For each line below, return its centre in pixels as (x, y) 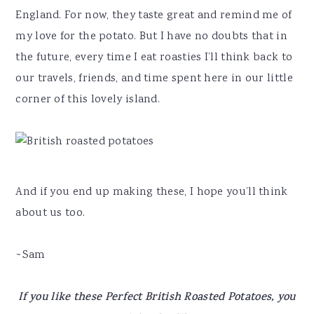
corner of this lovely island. (88, 100)
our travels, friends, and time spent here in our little (154, 79)
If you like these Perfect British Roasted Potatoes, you (157, 299)
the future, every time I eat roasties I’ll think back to (154, 58)
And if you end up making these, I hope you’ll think (152, 193)
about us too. (50, 214)
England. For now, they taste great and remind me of (154, 16)
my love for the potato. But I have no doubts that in (151, 37)
